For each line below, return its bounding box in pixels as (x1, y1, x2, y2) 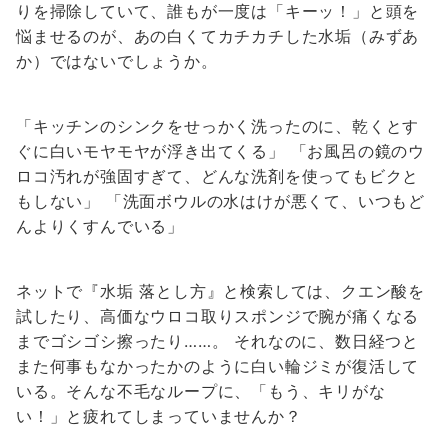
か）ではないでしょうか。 (16, 51, 218, 71)
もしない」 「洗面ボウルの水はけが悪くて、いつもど (16, 191, 425, 211)
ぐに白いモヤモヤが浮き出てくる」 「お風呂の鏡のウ (16, 141, 425, 161)
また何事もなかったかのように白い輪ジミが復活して (16, 356, 420, 376)
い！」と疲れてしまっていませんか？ (16, 406, 302, 426)
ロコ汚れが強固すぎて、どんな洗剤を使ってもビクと (16, 166, 420, 186)
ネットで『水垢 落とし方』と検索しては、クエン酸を (16, 281, 425, 301)
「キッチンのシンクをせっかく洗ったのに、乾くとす (16, 116, 420, 136)
